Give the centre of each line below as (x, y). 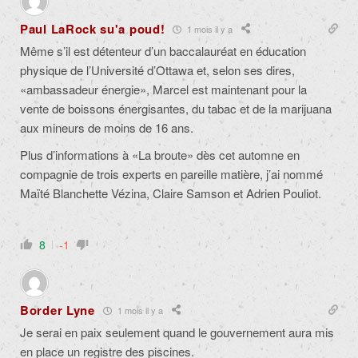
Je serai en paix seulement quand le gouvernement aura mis (177, 332)
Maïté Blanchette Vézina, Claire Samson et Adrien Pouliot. (171, 193)
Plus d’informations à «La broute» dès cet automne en (160, 155)
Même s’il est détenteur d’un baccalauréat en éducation (163, 51)
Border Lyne (58, 310)
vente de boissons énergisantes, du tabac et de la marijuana (176, 109)
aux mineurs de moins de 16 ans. (107, 128)
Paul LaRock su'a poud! (93, 29)
